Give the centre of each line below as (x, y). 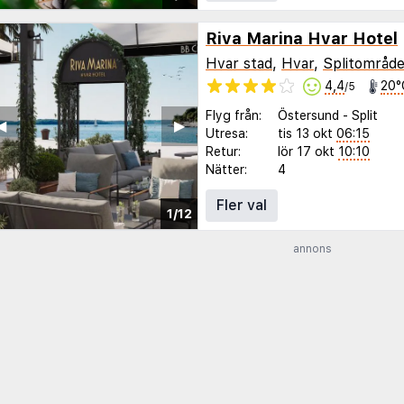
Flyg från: (234, 115)
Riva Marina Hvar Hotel (302, 38)
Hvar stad (239, 63)
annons (312, 249)
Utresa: (227, 133)
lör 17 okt (306, 151)
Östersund (308, 115)
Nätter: (226, 169)
